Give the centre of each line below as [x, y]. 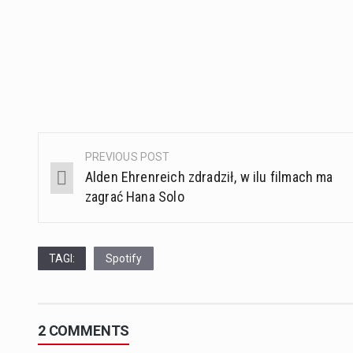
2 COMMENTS [84, 331]
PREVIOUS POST [127, 157]
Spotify [124, 259]
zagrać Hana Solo [134, 197]
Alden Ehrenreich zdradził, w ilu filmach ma [209, 177]
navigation [90, 194]
